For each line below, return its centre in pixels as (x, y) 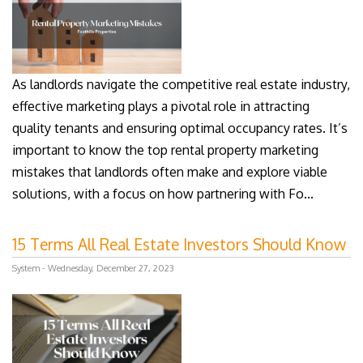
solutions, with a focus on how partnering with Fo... (163, 193)
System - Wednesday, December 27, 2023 (93, 268)
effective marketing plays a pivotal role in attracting (161, 106)
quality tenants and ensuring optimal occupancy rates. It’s (180, 128)
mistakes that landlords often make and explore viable (170, 171)
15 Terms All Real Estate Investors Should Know (179, 244)
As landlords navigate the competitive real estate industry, (181, 84)
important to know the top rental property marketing (165, 149)
